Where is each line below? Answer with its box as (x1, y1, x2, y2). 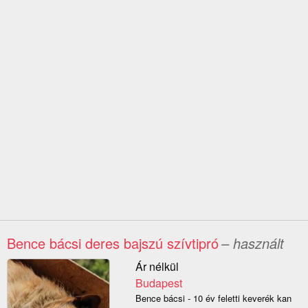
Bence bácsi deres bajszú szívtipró (7, 233, 219, 254)
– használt (221, 233, 284, 254)
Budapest (135, 275, 182, 291)
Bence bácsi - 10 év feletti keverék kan (135, 291, 291, 305)
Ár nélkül (135, 258, 179, 275)
